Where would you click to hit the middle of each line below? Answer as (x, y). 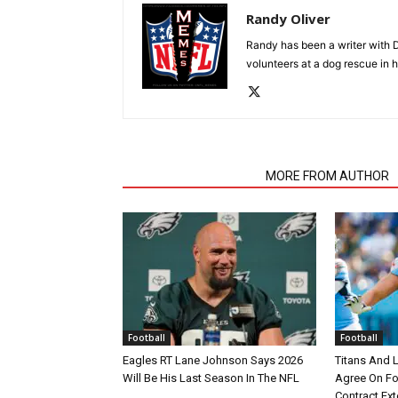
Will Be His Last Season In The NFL (211, 378)
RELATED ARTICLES (189, 176)
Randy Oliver (288, 19)
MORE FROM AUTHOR (327, 176)
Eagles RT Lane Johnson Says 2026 (213, 360)
